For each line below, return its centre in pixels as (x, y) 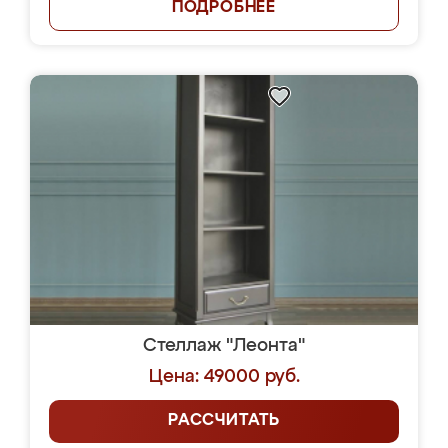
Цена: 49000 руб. (224, 377)
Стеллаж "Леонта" (224, 346)
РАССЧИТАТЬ (224, 421)
